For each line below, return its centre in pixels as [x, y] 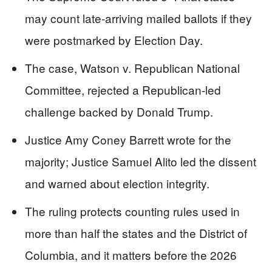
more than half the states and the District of [136, 233]
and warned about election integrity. [117, 183]
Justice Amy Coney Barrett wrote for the [128, 140]
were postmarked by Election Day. [114, 40]
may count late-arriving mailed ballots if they [138, 18]
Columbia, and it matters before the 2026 [131, 255]
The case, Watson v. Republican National [132, 68]
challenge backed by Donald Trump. [119, 112]
